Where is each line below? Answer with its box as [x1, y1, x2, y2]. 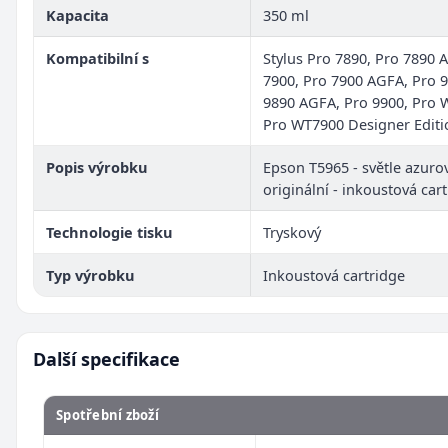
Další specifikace [33, 346, 180, 371]
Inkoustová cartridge [263, 264, 405, 285]
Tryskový [263, 221, 321, 242]
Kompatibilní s [46, 47, 149, 68]
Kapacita [46, 4, 109, 25]
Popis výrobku [46, 156, 148, 177]
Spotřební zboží [56, 405, 159, 424]
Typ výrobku [46, 264, 135, 285]
